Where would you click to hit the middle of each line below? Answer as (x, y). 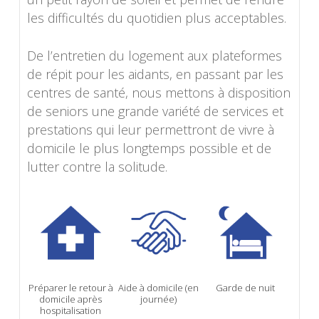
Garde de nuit (246, 288)
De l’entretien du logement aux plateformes (154, 56)
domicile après (71, 299)
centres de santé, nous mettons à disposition (158, 93)
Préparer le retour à (70, 288)
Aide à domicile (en (158, 288)
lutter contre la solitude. (97, 167)
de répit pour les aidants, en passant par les (155, 74)
